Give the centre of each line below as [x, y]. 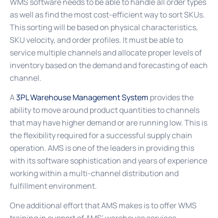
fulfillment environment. [53, 186]
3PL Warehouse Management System [82, 97]
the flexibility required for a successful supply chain [101, 135]
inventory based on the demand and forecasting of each [109, 65]
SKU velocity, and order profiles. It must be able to [96, 40]
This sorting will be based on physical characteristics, [104, 27]
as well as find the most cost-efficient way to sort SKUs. [107, 14]
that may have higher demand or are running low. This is [109, 122]
